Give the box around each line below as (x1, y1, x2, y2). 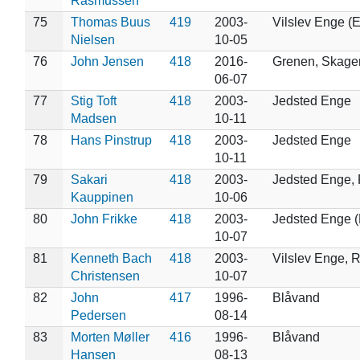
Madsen (70, 111, 117, 125)
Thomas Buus (70, 14, 150, 29)
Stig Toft (70, 93, 117, 108)
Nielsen (70, 32, 115, 47)
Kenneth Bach (70, 251, 152, 265)
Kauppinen (70, 190, 133, 204)
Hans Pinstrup (70, 133, 152, 147)
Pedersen (70, 308, 126, 322)
